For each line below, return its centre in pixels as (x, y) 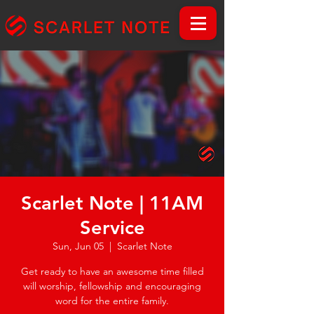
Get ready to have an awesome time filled (112, 271)
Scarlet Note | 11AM (112, 203)
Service (112, 227)
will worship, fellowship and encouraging (112, 286)
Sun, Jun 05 (78, 246)
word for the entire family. (112, 301)
